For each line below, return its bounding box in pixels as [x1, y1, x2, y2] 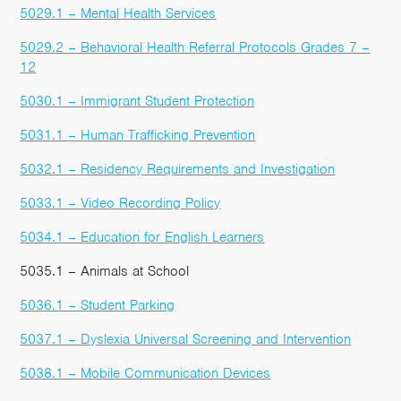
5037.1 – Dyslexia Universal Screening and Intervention [20, 329, 352, 348]
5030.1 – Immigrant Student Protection [20, 91, 255, 110]
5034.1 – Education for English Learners [20, 227, 265, 246]
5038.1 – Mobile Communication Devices [20, 363, 271, 382]
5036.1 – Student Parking [20, 295, 175, 314]
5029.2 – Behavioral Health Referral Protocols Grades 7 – [20, 38, 371, 56]
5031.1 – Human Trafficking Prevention [20, 125, 256, 144]
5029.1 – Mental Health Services [20, 4, 217, 22]
